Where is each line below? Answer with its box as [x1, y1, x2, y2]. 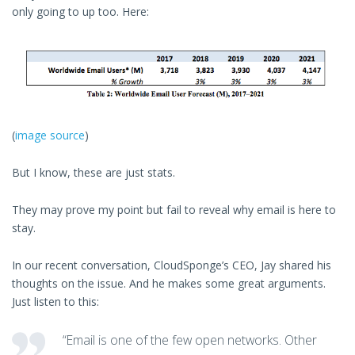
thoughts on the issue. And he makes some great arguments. [12, 276, 326, 292]
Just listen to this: [12, 294, 99, 310]
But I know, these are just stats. [12, 165, 175, 181]
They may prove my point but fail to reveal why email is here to [12, 202, 336, 218]
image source [15, 128, 85, 143]
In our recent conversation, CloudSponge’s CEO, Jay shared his [12, 258, 331, 273]
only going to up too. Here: [12, 4, 149, 20]
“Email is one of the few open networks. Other [63, 331, 317, 349]
